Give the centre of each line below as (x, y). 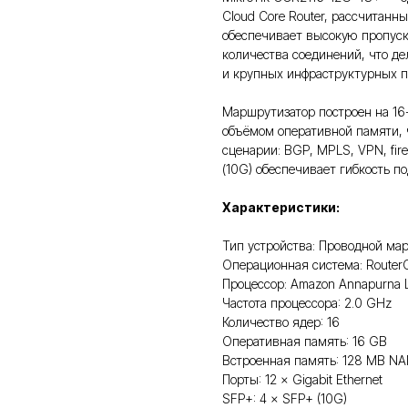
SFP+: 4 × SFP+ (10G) (285, 398)
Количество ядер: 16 (281, 322)
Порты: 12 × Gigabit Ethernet (302, 379)
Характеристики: (281, 207)
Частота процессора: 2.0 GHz (307, 303)
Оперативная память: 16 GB (305, 341)
